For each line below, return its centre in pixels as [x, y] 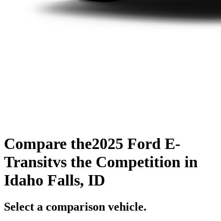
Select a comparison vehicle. [75, 206]
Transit [28, 162]
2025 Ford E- [136, 144]
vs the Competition [117, 162]
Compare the [48, 144]
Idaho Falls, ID [55, 180]
